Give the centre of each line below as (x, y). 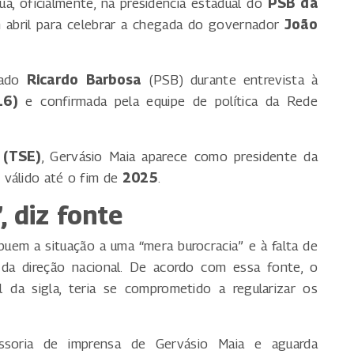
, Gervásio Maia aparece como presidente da (179, 157)
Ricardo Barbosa (84, 80)
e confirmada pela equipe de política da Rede (168, 102)
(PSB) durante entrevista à (229, 80)
